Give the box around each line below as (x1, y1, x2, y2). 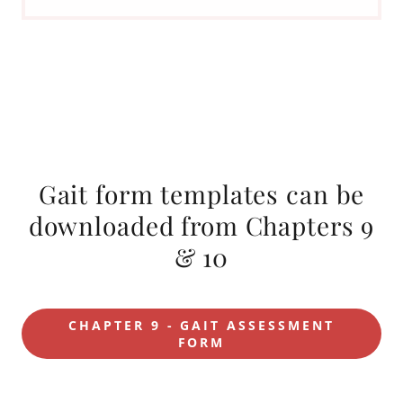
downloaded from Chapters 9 (28, 209, 375, 243)
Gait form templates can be (38, 177, 365, 211)
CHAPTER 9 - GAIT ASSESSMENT (67, 317, 336, 335)
